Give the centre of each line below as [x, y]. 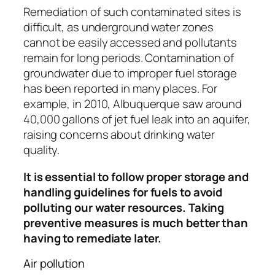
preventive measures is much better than [136, 223]
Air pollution [54, 264]
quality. [42, 150]
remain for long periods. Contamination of [129, 58]
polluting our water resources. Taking [124, 207]
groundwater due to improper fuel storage [130, 73]
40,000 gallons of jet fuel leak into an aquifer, [137, 119]
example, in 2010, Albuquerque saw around [133, 104]
